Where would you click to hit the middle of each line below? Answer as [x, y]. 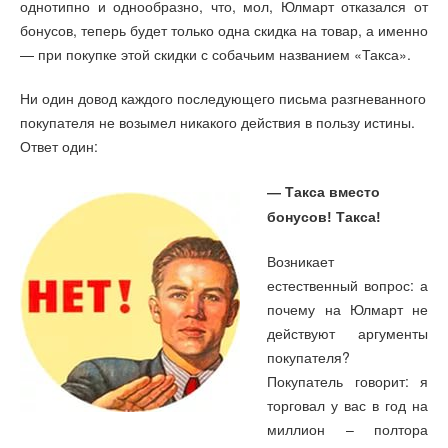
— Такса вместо [324, 191]
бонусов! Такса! [324, 216]
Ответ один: [59, 146]
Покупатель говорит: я [347, 381]
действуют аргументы [347, 333]
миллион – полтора [347, 429]
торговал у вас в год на [347, 405]
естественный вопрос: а [347, 285]
